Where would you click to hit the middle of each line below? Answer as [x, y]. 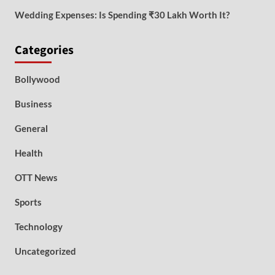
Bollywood [37, 79]
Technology [38, 227]
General [31, 128]
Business [33, 104]
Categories [44, 50]
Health [29, 153]
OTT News [36, 177]
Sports [28, 202]
